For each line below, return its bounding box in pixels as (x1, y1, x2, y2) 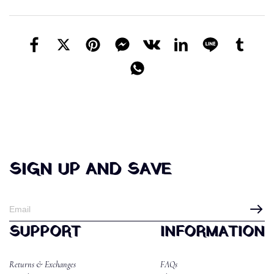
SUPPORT (9, 221, 81, 244)
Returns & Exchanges (9, 259, 76, 270)
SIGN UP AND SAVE (9, 158, 171, 183)
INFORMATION (160, 221, 265, 244)
